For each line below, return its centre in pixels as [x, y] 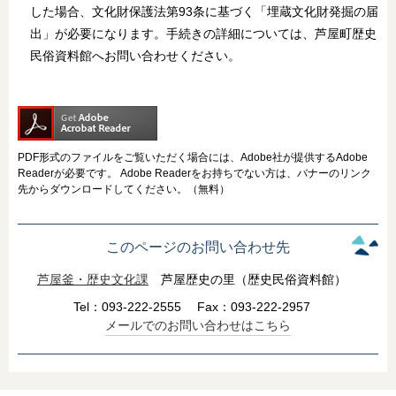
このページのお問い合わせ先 [198, 247]
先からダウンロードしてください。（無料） [124, 189]
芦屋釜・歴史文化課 [93, 279]
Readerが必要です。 [68, 173]
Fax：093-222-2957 [254, 307]
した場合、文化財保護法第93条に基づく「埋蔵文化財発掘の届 [204, 11]
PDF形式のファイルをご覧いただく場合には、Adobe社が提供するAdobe [193, 157]
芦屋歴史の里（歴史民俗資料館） [254, 279]
